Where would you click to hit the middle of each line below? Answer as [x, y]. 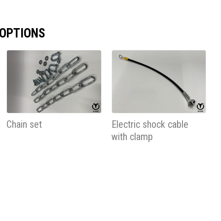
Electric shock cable [150, 125]
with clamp [132, 137]
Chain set [24, 125]
